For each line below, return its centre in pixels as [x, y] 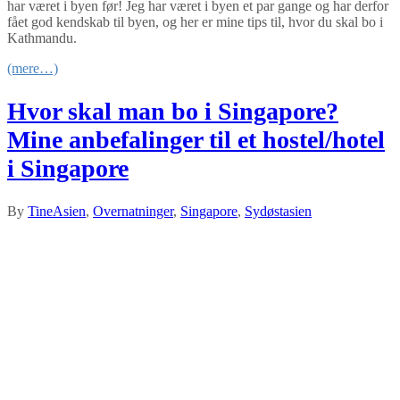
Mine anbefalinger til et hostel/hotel [196, 140]
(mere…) [33, 68]
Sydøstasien [278, 212]
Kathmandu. [42, 37]
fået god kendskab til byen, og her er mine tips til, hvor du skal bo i [195, 21]
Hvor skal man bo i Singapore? [173, 112]
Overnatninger [133, 212]
